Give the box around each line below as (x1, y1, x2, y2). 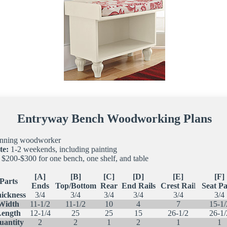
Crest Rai (161, 181, 194, 190)
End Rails (121, 181, 156, 190)
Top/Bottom (55, 181, 96, 190)
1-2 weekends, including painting (9, 144, 117, 154)
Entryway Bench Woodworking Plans (17, 111, 212, 125)
